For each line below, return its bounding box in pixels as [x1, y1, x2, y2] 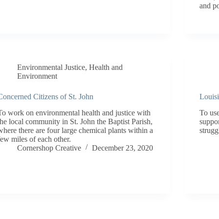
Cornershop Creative [17, 143, 82, 152]
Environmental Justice [17, 63, 86, 71]
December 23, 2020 [92, 143, 153, 152]
